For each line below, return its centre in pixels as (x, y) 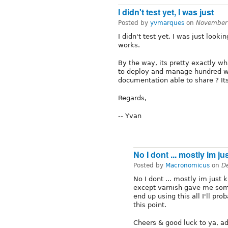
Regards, (132, 98)
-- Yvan (130, 116)
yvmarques (167, 23)
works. (129, 45)
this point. (150, 205)
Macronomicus (188, 165)
